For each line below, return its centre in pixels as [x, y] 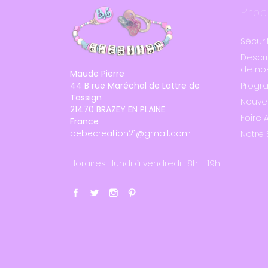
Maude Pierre [97, 73]
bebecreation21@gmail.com [130, 133]
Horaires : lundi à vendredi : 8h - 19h [145, 163]
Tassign [86, 97]
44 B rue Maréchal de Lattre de [135, 85]
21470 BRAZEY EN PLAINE [118, 109]
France [84, 121]
